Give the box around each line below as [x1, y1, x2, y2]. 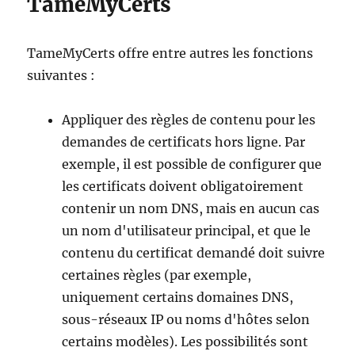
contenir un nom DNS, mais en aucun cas [62, 200, 320, 216]
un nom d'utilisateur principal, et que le [62, 222, 311, 239]
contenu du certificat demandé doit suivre [62, 244, 326, 261]
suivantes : [27, 67, 96, 83]
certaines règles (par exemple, [62, 266, 252, 283]
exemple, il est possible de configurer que [62, 155, 323, 172]
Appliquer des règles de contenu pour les [62, 111, 316, 128]
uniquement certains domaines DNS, [62, 288, 294, 305]
